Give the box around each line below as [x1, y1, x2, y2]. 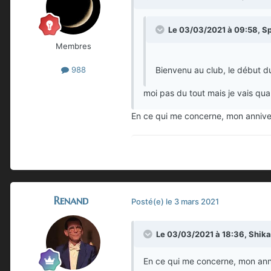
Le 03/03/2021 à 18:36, [156, 229, 249, 240]
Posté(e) [131, 196, 166, 206]
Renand [53, 194, 88, 208]
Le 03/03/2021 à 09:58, [168, 25, 262, 35]
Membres [55, 41, 91, 51]
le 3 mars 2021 [166, 196, 219, 206]
